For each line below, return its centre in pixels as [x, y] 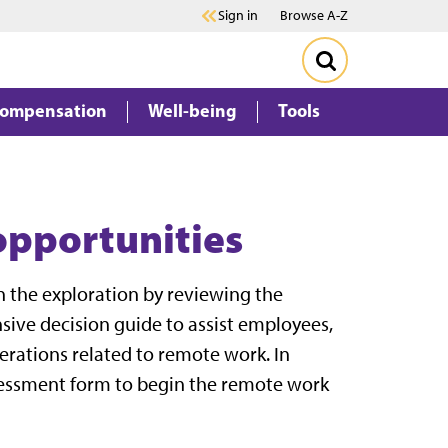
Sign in [238, 15]
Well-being [192, 110]
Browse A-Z [314, 15]
